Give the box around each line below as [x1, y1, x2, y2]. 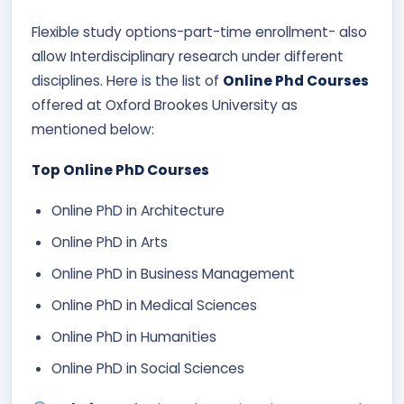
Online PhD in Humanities [51, 327, 216, 346]
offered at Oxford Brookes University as [32, 96, 298, 115]
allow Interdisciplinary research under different [32, 47, 344, 66]
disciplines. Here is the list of [32, 71, 223, 90]
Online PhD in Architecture [51, 201, 228, 220]
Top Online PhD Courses [32, 161, 209, 179]
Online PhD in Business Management [51, 264, 295, 283]
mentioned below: [32, 120, 154, 139]
